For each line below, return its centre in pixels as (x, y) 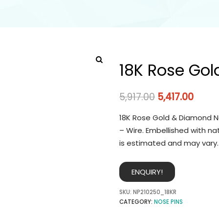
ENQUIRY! (147, 172)
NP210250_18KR (155, 192)
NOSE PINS (168, 202)
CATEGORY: (137, 202)
